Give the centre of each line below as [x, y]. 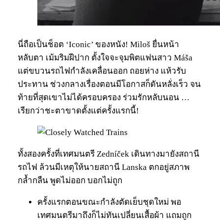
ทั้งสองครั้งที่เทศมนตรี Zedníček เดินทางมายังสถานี [109, 154]
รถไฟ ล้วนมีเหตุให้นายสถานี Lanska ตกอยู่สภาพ [104, 167]
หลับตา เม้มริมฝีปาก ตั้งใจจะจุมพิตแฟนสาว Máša [105, 57]
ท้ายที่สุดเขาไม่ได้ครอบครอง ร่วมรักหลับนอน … [104, 97]
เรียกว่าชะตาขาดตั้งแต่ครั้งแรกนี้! [78, 110]
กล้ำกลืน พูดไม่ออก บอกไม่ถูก [70, 180]
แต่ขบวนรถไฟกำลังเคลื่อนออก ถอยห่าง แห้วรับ [102, 71]
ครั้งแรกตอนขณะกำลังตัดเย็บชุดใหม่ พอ [109, 202]
